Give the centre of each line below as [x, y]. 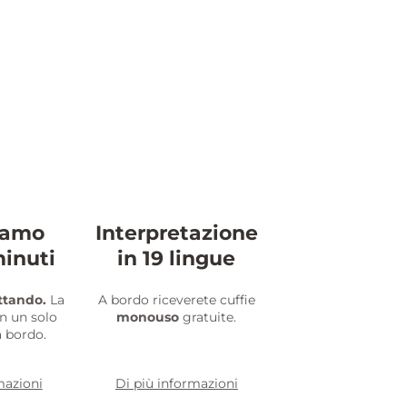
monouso [148, 318]
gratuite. [208, 318]
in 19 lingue [177, 259]
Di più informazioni [176, 384]
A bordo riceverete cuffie [176, 300]
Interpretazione [176, 233]
